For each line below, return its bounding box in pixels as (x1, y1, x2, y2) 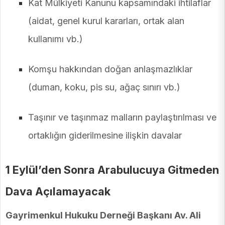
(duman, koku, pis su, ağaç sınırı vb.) (28, 82, 180, 93)
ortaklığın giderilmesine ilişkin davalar (28, 130, 182, 141)
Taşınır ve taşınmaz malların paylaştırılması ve (28, 112, 216, 123)
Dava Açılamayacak (6, 185, 110, 198)
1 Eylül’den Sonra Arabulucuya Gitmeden (6, 163, 219, 177)
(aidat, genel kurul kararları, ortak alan (28, 16, 184, 27)
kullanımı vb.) (28, 34, 83, 45)
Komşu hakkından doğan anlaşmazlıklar (28, 64, 192, 75)
